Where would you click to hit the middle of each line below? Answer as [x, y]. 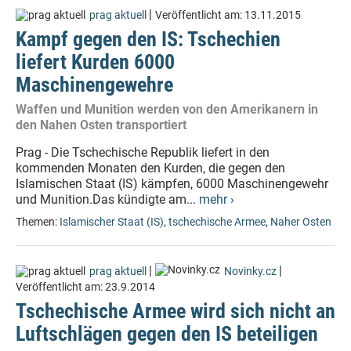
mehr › [217, 199]
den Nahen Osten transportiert [101, 125]
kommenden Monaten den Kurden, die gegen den [150, 168]
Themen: [38, 222]
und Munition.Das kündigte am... [107, 199]
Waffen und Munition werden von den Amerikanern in [167, 109]
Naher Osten [301, 222]
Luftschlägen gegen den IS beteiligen [167, 334]
